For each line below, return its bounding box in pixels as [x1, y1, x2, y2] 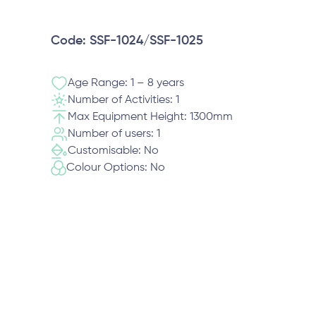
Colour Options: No [66, 162, 165, 174]
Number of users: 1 [68, 128, 160, 140]
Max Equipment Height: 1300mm [68, 111, 233, 123]
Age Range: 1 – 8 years [68, 78, 184, 89]
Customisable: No [68, 145, 159, 157]
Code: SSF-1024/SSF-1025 [51, 35, 203, 47]
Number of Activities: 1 [68, 95, 179, 106]
